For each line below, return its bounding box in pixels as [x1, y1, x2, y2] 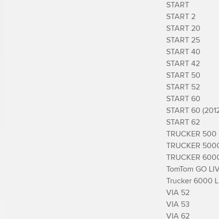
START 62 [166, 116, 200, 128]
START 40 [166, 45, 200, 57]
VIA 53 [166, 198, 190, 210]
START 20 [166, 22, 200, 34]
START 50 [166, 69, 200, 81]
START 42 [166, 57, 200, 69]
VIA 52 [166, 186, 190, 198]
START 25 [166, 34, 200, 45]
